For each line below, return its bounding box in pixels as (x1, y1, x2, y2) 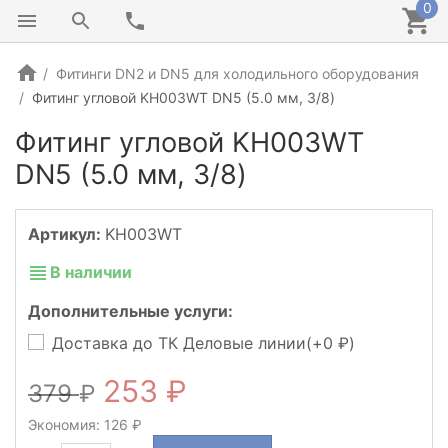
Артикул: (28, 224, 105, 244)
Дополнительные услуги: (28, 300, 233, 321)
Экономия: (28, 416, 104, 434)
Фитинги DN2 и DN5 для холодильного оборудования (56, 65, 419, 82)
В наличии (50, 262, 132, 283)
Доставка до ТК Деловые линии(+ (52, 332, 323, 353)
